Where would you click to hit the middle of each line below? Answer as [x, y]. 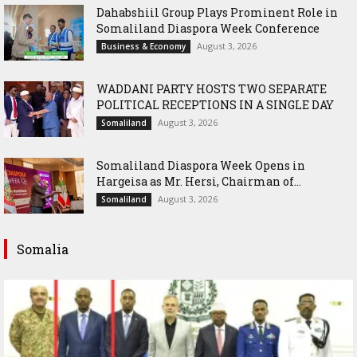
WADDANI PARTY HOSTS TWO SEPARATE [212, 89]
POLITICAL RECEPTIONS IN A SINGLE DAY [215, 105]
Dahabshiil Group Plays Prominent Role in [217, 13]
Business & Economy [143, 47]
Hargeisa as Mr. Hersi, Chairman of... [199, 182]
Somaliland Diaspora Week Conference [208, 29]
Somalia [43, 249]
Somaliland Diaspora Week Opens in [201, 166]
